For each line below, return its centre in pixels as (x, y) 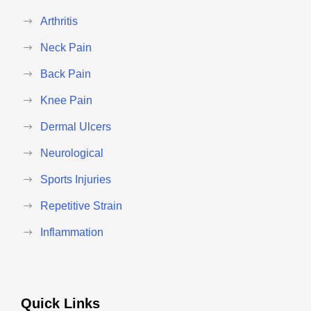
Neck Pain (66, 48)
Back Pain (66, 74)
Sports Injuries (76, 180)
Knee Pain (66, 101)
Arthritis (59, 22)
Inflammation (72, 233)
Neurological (72, 153)
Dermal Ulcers (76, 127)
